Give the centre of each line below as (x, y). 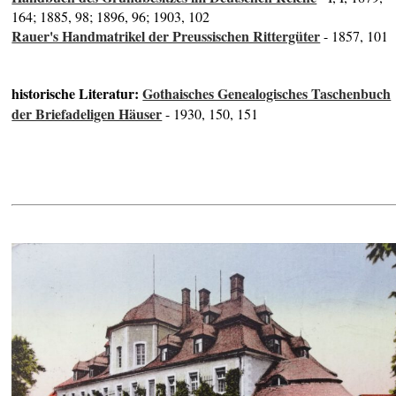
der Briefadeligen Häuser (87, 114)
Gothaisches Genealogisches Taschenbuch (267, 94)
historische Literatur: (77, 94)
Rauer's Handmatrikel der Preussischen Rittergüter (166, 36)
